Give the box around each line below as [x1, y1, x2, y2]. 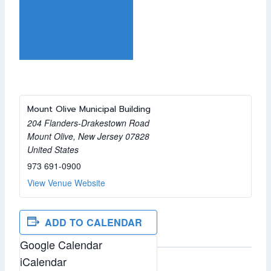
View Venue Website [27, 177, 105, 189]
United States [27, 143, 79, 155]
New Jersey [78, 130, 123, 142]
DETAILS [55, 31, 97, 47]
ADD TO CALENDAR [45, 215, 142, 229]
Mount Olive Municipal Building [27, 103, 151, 116]
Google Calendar [20, 237, 102, 252]
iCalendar [20, 253, 67, 269]
